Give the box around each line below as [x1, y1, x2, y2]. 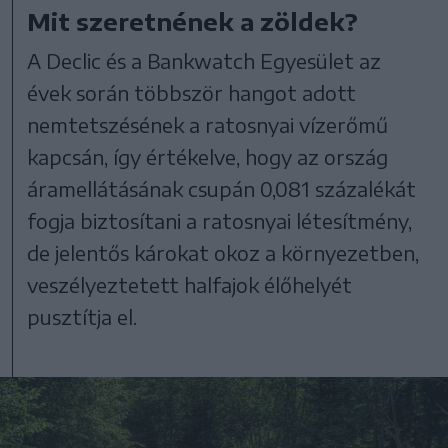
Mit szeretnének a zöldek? [27, 5, 359, 36]
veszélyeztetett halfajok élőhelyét [27, 271, 353, 297]
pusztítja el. [27, 303, 138, 329]
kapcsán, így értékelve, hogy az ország [27, 143, 389, 169]
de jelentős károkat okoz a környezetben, [27, 239, 420, 265]
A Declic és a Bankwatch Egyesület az [27, 47, 382, 73]
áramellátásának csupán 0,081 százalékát [27, 175, 417, 201]
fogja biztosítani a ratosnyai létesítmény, [27, 207, 413, 233]
